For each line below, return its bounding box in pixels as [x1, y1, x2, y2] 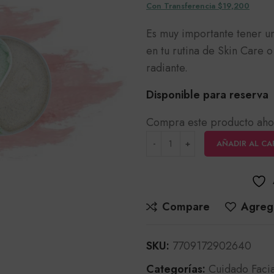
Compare [162, 199, 210, 215]
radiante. [146, 60, 188, 76]
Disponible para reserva [146, 87, 268, 103]
